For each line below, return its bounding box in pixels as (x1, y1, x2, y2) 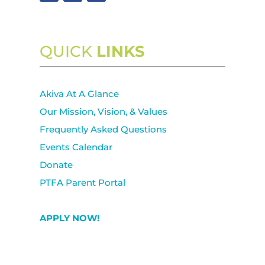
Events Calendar (40, 141, 113, 153)
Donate (40, 159, 73, 171)
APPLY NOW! (40, 212, 100, 224)
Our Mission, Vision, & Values (40, 106, 168, 118)
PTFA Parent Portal (40, 177, 126, 189)
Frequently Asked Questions (40, 124, 167, 135)
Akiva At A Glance (40, 88, 119, 100)
